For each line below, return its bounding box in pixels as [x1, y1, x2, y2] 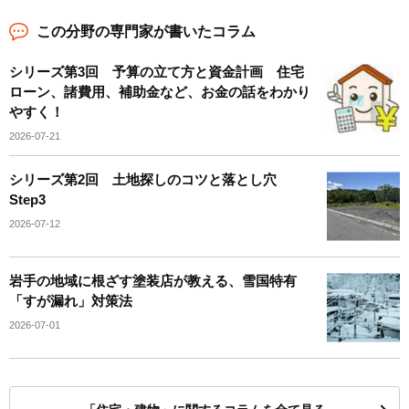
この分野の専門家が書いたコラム [37, 24, 256, 39]
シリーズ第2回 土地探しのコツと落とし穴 [9, 172, 290, 187]
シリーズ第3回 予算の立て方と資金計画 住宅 [9, 64, 304, 79]
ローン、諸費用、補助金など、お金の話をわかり [9, 84, 310, 100]
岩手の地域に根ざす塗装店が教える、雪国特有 [9, 273, 297, 288]
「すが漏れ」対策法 [9, 293, 132, 309]
